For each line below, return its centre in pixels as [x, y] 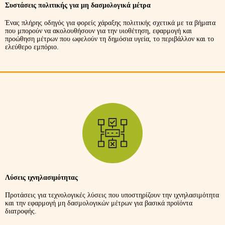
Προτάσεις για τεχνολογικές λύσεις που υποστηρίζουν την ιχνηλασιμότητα [112, 195]
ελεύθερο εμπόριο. [32, 47]
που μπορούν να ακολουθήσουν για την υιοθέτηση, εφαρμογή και [98, 31]
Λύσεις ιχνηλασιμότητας [41, 178]
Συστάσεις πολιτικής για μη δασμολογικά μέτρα [78, 6]
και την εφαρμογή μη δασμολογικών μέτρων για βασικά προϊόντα [99, 203]
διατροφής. [21, 211]
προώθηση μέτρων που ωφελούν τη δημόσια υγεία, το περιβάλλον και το [109, 39]
